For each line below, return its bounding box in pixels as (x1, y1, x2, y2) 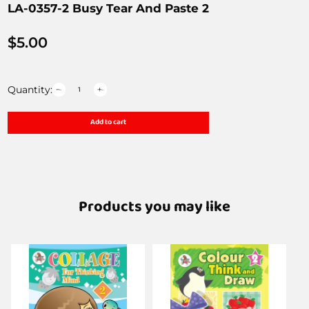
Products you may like (79, 195, 230, 220)
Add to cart (90, 116, 126, 128)
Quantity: (7, 83, 52, 96)
